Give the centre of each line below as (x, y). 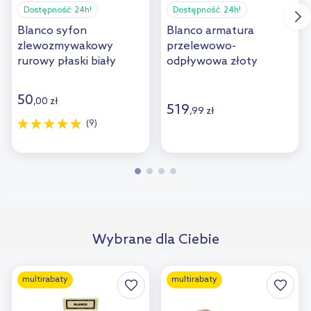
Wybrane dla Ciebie (155, 241)
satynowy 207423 (213, 77)
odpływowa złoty (212, 62)
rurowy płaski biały (67, 62)
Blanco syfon (52, 31)
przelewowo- (201, 47)
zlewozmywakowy (65, 47)
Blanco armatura (210, 31)
